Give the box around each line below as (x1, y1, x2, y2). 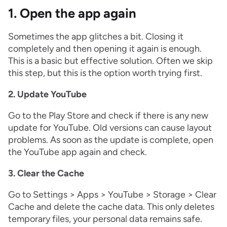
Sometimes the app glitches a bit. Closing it (8, 31, 183, 43)
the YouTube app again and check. (8, 146, 147, 158)
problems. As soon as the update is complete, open (8, 134, 213, 146)
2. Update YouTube (8, 89, 87, 100)
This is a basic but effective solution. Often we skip (8, 55, 213, 67)
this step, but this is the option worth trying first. (8, 67, 202, 79)
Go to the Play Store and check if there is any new (8, 110, 208, 122)
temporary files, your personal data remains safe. (8, 213, 202, 225)
